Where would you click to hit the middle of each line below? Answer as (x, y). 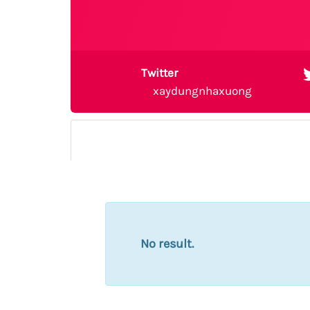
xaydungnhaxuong (202, 90)
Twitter (159, 73)
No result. (167, 244)
